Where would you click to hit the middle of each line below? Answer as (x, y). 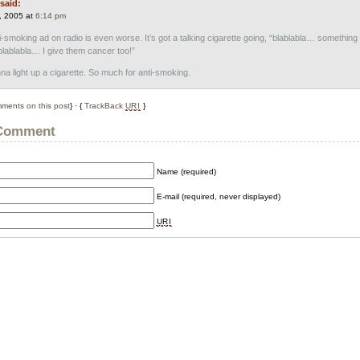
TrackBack (104, 106)
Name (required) (186, 172)
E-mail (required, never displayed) (218, 197)
